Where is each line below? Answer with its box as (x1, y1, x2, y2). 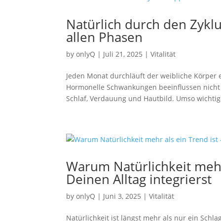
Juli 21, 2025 (103, 49, 143, 59)
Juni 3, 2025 (103, 191, 142, 201)
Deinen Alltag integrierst (66, 170, 212, 188)
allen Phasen (66, 28, 143, 46)
